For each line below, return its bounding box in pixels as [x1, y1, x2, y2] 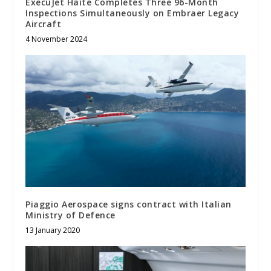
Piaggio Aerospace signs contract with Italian [25, 198, 232, 210]
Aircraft [25, 18, 62, 30]
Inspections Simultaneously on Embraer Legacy [25, 7, 240, 19]
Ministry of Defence [25, 209, 116, 221]
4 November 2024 [25, 33, 88, 44]
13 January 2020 [25, 224, 80, 235]
